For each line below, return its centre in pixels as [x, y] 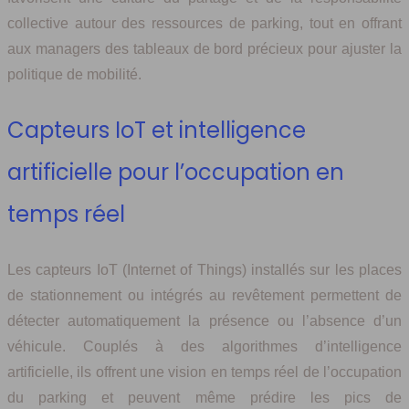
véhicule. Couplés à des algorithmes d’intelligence [204, 346]
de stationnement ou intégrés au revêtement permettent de [204, 295]
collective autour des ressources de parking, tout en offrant [204, 23]
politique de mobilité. [74, 74]
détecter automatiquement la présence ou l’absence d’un [204, 320]
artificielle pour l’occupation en [176, 172]
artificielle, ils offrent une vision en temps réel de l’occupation [204, 372]
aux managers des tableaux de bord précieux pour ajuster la [204, 48]
